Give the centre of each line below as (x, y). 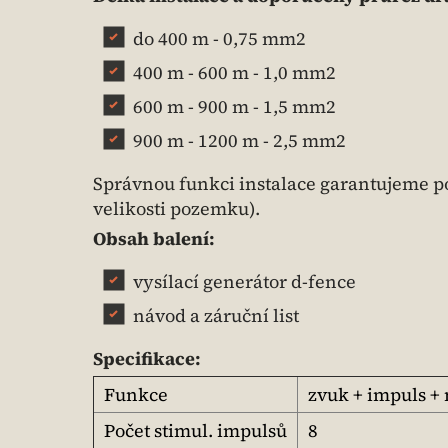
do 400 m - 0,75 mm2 (219, 38)
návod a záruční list (216, 315)
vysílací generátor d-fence (244, 281)
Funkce (136, 394)
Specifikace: (147, 358)
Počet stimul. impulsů (195, 430)
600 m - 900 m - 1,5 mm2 (234, 106)
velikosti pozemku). (176, 208)
